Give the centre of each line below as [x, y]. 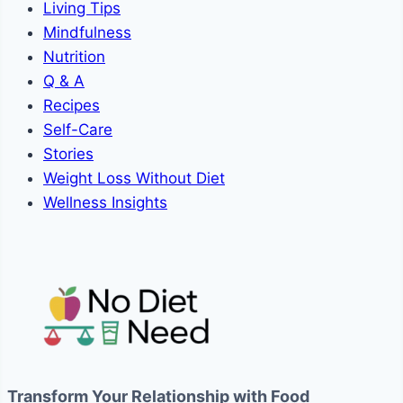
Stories [68, 154]
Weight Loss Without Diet [134, 179]
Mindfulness [87, 33]
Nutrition [74, 57]
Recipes [72, 106]
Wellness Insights [105, 203]
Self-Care [78, 130]
